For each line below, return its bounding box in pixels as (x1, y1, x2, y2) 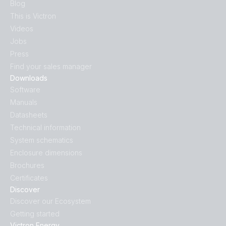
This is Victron (10, 11, 56, 20)
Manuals (10, 97, 37, 106)
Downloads (10, 73, 47, 82)
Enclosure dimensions (10, 148, 82, 157)
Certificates (10, 173, 48, 182)
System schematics (10, 135, 73, 144)
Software (10, 85, 40, 94)
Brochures (10, 160, 44, 169)
